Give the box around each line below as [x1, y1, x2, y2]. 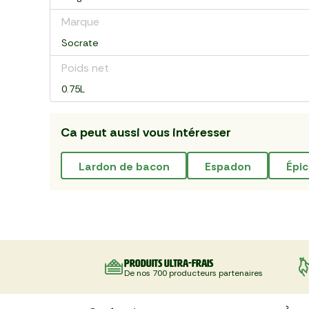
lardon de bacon [84, 159, 170, 174]
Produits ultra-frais [123, 257, 213, 269]
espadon [210, 159, 251, 174]
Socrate [61, 37, 99, 49]
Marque [61, 14, 99, 29]
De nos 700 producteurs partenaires [123, 267, 263, 279]
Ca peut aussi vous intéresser [61, 124, 231, 141]
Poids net [61, 61, 109, 75]
